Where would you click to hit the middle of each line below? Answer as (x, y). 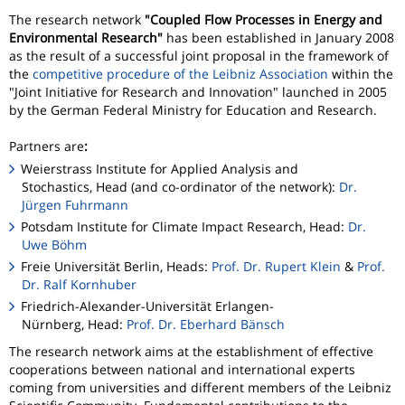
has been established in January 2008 (278, 38)
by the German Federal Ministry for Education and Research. (193, 110)
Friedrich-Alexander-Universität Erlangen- (148, 306)
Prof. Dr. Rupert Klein (277, 266)
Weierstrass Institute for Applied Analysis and (160, 168)
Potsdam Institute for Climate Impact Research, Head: (185, 226)
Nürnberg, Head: (74, 325)
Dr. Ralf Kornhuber (79, 284)
